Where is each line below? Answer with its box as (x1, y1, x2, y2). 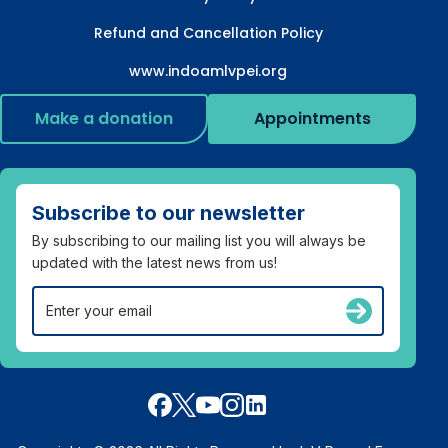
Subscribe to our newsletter (32, 200, 305, 225)
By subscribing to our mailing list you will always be (32, 231, 366, 249)
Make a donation (35, 106, 173, 130)
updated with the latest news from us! (32, 253, 277, 271)
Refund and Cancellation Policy (93, 23, 323, 44)
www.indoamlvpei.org (129, 61, 287, 82)
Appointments (253, 106, 371, 130)
